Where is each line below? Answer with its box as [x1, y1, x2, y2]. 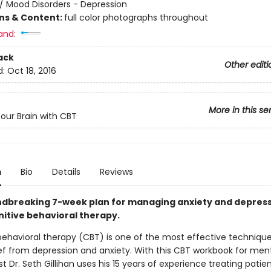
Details [51, 166, 80, 178]
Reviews [99, 166, 133, 178]
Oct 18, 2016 [7, 65, 56, 77]
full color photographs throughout [64, 11, 208, 24]
